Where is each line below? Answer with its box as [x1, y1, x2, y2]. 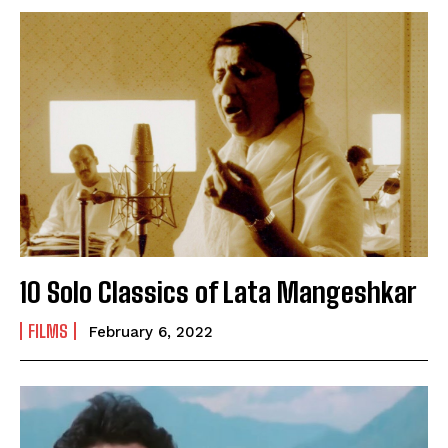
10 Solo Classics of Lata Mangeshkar [20, 274, 416, 309]
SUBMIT [41, 39, 92, 58]
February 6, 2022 [89, 322, 213, 341]
